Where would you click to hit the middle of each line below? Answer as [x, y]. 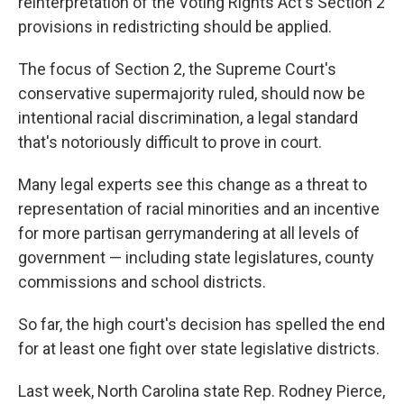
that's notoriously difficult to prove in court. [170, 142]
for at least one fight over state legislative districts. [199, 349]
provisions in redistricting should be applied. [175, 27]
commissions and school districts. [142, 282]
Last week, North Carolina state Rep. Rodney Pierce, [202, 391]
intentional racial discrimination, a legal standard [188, 118]
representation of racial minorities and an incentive [199, 209]
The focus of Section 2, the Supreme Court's [177, 69]
